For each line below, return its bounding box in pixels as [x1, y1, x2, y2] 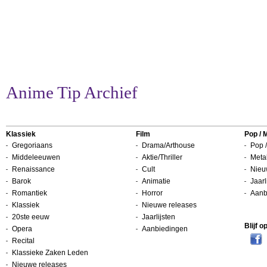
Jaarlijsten [142, 213, 175, 221]
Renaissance [12, 165, 55, 173]
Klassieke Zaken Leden [12, 249, 88, 257]
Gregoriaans [12, 141, 52, 150]
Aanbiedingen [142, 225, 188, 233]
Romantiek [12, 189, 47, 197]
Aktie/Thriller [142, 153, 182, 162]
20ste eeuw [12, 213, 49, 221]
